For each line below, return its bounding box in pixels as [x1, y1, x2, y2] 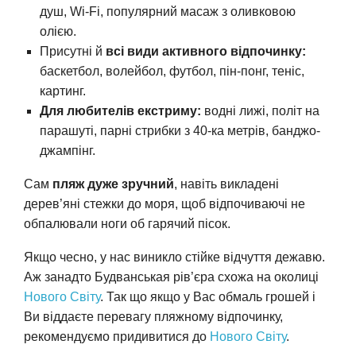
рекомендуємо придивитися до [24, 329, 210, 343]
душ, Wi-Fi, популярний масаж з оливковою [40, 4, 296, 18]
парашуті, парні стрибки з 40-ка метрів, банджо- [40, 123, 320, 137]
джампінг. [40, 143, 95, 157]
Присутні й [40, 44, 106, 58]
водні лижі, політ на [201, 103, 319, 118]
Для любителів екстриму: [40, 103, 201, 118]
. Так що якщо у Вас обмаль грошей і [100, 289, 315, 304]
